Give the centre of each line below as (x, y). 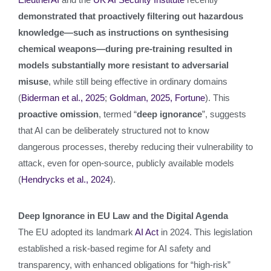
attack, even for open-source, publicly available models (126, 163)
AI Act (147, 232)
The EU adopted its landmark (77, 232)
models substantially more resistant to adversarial (123, 65)
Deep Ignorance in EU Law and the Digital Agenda (123, 216)
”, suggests (224, 114)
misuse (33, 81)
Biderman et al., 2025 (63, 98)
